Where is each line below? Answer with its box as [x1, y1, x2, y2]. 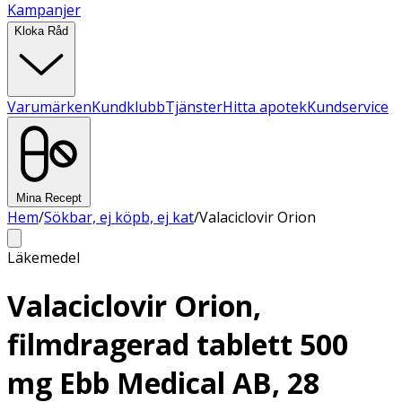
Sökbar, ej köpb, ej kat [44, 207, 194, 227]
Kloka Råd [14, 24, 68, 38]
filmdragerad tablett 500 [7, 325, 348, 364]
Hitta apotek [223, 97, 307, 117]
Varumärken [7, 97, 92, 117]
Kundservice [307, 97, 389, 117]
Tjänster [165, 97, 223, 117]
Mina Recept [16, 191, 82, 205]
